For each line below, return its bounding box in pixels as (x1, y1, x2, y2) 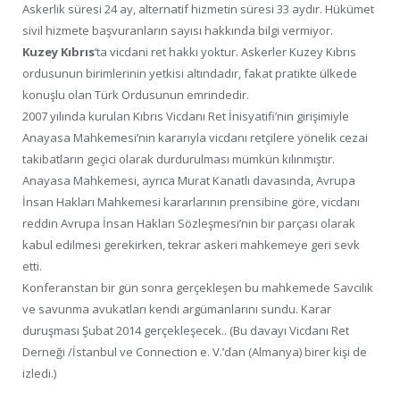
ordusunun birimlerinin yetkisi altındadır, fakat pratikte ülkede (22, 65, 357, 82)
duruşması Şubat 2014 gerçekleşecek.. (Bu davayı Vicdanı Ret (22, 322, 349, 339)
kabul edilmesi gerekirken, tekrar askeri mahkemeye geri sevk (22, 237, 360, 254)
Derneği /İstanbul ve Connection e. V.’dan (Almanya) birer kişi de (22, 344, 367, 361)
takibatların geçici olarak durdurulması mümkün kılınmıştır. (22, 151, 335, 168)
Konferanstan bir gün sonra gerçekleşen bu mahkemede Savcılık (22, 279, 373, 296)
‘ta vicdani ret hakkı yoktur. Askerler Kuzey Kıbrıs (95, 44, 356, 61)
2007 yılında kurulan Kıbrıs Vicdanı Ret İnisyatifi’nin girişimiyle (22, 108, 349, 125)
